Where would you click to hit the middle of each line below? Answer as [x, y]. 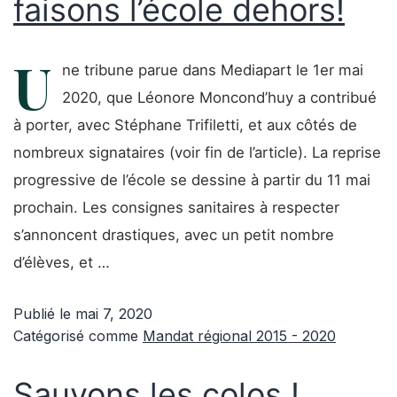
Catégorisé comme [78, 336]
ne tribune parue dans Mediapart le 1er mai [213, 70]
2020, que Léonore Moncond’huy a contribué [219, 97]
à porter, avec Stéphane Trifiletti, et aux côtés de [185, 125]
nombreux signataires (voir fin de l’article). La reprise [197, 152]
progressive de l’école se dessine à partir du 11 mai [192, 180]
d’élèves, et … [62, 262]
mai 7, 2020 [114, 314]
